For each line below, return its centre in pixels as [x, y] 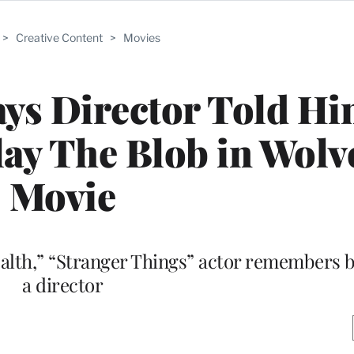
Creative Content [59, 38]
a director [62, 284]
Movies [142, 38]
